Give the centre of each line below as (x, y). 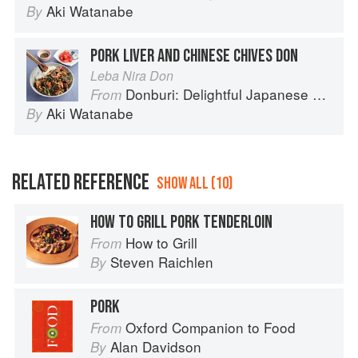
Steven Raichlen (162, 262)
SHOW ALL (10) (195, 184)
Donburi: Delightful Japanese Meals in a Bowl (219, 94)
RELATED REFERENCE (81, 183)
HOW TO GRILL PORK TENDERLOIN (181, 223)
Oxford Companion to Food (211, 328)
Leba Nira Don (132, 76)
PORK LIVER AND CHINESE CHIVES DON (194, 56)
